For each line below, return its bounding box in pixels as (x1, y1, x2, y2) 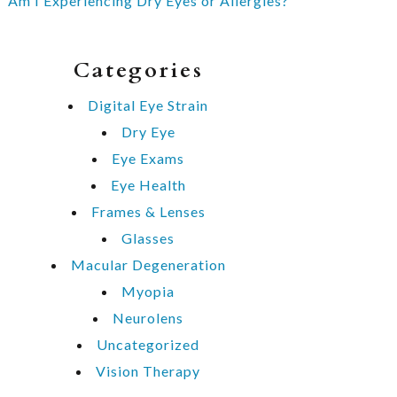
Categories (73, 56, 204, 85)
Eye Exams (112, 150, 184, 167)
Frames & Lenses (90, 203, 206, 220)
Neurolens (113, 309, 183, 326)
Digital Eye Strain (88, 97, 208, 113)
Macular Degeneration (70, 256, 226, 273)
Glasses (121, 230, 175, 246)
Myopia (121, 283, 175, 300)
